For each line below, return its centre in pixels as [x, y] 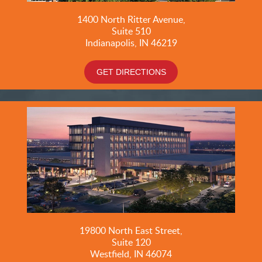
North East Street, [145, 230]
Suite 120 [131, 242]
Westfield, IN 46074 [131, 254]
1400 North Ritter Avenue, [131, 19]
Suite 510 [131, 31]
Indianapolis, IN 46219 [131, 42]
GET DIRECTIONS [131, 72]
